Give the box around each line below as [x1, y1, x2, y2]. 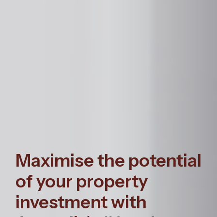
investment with [15, 191, 147, 213]
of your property [15, 170, 148, 192]
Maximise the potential [15, 149, 201, 171]
